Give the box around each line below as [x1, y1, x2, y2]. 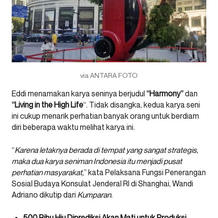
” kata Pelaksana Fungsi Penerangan [84, 167, 206, 177]
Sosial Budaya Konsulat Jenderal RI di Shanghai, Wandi [12, 179, 193, 188]
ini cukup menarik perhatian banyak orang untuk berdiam [12, 111, 199, 121]
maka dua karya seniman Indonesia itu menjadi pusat [12, 156, 182, 166]
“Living [12, 100, 33, 109]
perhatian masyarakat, [12, 167, 84, 177]
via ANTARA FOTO [80, 71, 138, 79]
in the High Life [35, 100, 83, 109]
